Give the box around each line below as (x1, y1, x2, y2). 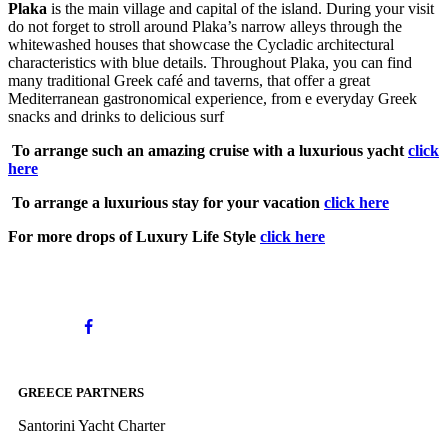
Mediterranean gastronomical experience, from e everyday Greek (8, 90, 417, 108)
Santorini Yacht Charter (18, 417, 165, 435)
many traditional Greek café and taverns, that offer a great (8, 72, 370, 90)
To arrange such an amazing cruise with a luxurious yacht (12, 142, 408, 160)
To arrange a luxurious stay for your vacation (12, 194, 324, 212)
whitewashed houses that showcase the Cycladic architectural (8, 36, 394, 54)
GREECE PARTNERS (18, 385, 144, 401)
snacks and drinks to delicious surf (8, 108, 228, 126)
